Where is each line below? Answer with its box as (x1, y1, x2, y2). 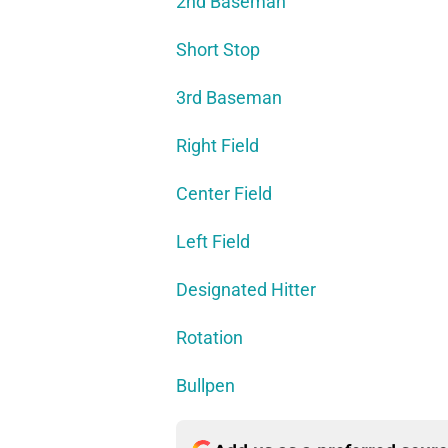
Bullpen (176, 375, 235, 397)
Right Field (176, 135, 259, 157)
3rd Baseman (176, 87, 282, 109)
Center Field (176, 183, 272, 205)
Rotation (176, 327, 243, 349)
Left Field (176, 231, 250, 253)
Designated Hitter (176, 279, 316, 301)
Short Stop (176, 39, 260, 61)
